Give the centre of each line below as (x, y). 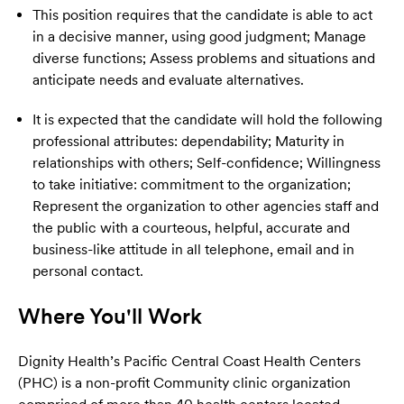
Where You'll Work (110, 317)
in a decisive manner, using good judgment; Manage (199, 37)
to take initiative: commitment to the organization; (192, 185)
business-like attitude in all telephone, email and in (193, 250)
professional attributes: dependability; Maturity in (188, 142)
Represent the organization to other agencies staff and (206, 207)
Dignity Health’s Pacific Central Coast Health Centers (189, 362)
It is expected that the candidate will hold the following (207, 120)
